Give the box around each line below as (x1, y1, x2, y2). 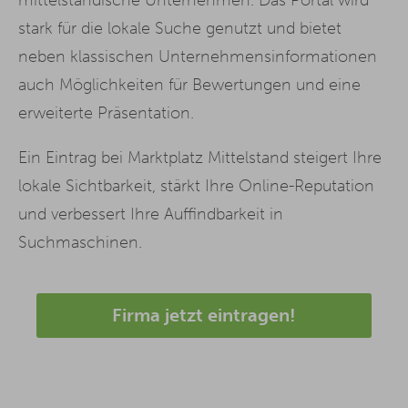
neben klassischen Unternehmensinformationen (18, 46, 377, 66)
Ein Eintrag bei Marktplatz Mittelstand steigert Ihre (18, 147, 382, 168)
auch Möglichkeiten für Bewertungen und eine (18, 74, 361, 95)
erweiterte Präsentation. (18, 102, 194, 123)
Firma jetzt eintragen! (112, 303, 296, 326)
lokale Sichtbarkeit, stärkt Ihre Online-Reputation (18, 175, 374, 196)
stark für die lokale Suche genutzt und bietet (18, 17, 342, 38)
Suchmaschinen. (18, 231, 142, 252)
